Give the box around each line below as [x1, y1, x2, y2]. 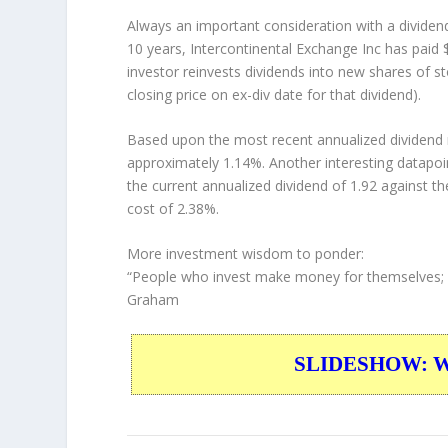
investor [127, 61, 184, 81]
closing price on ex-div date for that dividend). [127, 84, 422, 104]
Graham [127, 290, 180, 310]
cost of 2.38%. [127, 198, 220, 218]
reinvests [183, 61, 242, 81]
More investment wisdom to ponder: [127, 244, 365, 264]
